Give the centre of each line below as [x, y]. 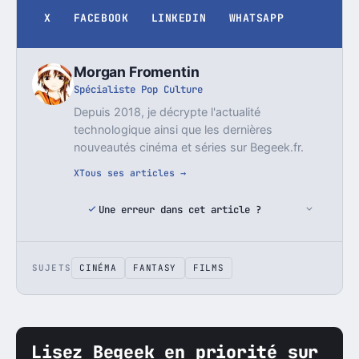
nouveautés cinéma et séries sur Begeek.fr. [189, 147]
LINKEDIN [179, 18]
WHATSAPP [256, 18]
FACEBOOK [101, 18]
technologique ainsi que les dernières [173, 129]
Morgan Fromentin [137, 71]
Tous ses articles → [133, 172]
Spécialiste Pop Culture [139, 90]
